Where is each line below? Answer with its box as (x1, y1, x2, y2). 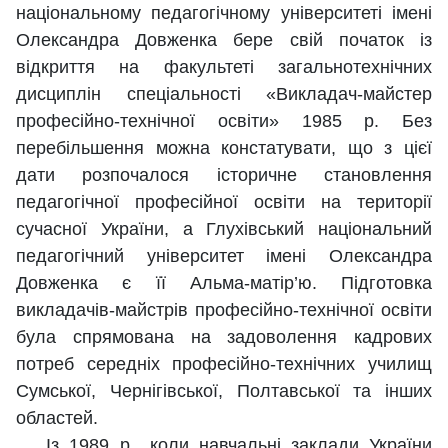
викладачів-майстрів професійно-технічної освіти (16, 300, 432, 321)
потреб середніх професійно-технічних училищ (16, 354, 432, 375)
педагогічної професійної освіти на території (16, 192, 432, 213)
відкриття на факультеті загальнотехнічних (16, 57, 432, 78)
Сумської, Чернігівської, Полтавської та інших (16, 381, 432, 402)
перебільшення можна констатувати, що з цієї (16, 138, 432, 159)
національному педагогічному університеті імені (16, 3, 432, 24)
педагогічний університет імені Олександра (16, 246, 432, 267)
